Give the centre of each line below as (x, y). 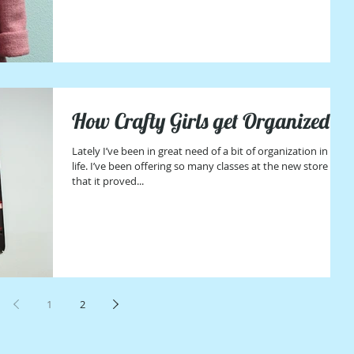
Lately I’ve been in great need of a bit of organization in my (209, 151)
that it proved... (108, 181)
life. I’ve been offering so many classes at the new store (200, 166)
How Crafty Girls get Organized (201, 121)
